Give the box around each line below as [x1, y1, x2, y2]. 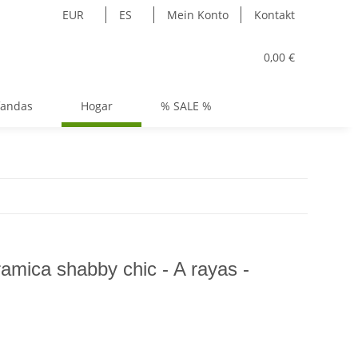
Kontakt [254, 7, 295, 22]
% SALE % [161, 98, 212, 113]
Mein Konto [167, 7, 229, 22]
